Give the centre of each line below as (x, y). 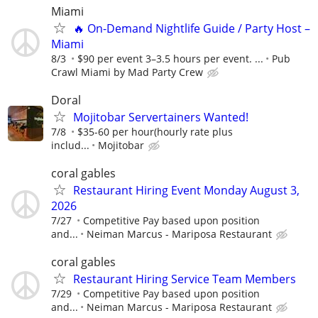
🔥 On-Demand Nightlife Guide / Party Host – (192, 28)
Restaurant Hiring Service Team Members (185, 279)
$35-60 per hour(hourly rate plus (155, 131)
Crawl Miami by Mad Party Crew (127, 72)
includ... (70, 145)
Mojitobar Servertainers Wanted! (161, 117)
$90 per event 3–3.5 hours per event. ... (170, 58)
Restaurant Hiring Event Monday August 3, (186, 191)
